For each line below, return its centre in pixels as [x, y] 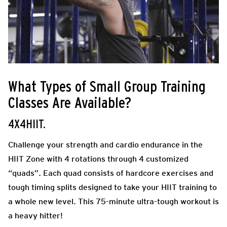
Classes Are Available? [71, 104]
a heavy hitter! [35, 216]
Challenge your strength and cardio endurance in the [105, 145]
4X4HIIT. [27, 125]
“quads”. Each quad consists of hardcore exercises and [111, 173]
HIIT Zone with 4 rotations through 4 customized [98, 159]
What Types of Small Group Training [107, 87]
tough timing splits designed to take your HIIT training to [112, 187]
